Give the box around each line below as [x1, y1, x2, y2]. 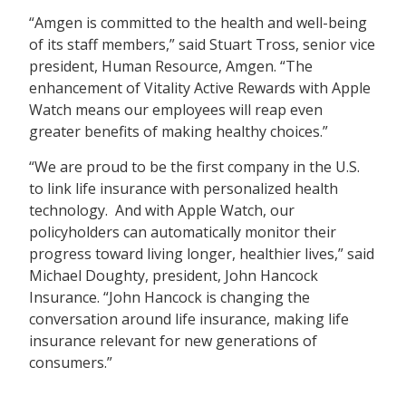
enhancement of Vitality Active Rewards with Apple [29, 78, 372, 99]
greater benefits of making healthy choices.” [29, 121, 329, 142]
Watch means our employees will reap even [29, 100, 324, 121]
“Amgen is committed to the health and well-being [29, 13, 368, 34]
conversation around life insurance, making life [29, 308, 350, 329]
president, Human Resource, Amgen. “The [29, 56, 314, 77]
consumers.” [29, 352, 113, 372]
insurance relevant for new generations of [29, 330, 318, 351]
